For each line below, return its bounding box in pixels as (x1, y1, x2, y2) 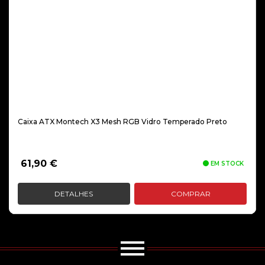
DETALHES (54, 189, 93, 198)
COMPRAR (170, 189, 211, 198)
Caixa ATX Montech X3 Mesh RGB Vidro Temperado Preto (18, 117, 227, 126)
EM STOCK (209, 160, 244, 167)
